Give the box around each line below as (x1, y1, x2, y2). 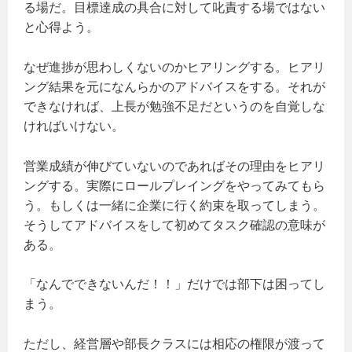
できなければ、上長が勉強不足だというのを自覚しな (24, 99, 325, 113)
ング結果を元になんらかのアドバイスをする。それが (24, 79, 325, 93)
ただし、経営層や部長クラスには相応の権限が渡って (24, 336, 325, 350)
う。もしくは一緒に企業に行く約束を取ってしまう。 (24, 198, 325, 212)
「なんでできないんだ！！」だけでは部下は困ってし (24, 277, 325, 291)
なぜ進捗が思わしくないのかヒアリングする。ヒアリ (24, 60, 325, 74)
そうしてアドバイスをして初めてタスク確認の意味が (24, 218, 325, 232)
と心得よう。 (24, 20, 99, 35)
